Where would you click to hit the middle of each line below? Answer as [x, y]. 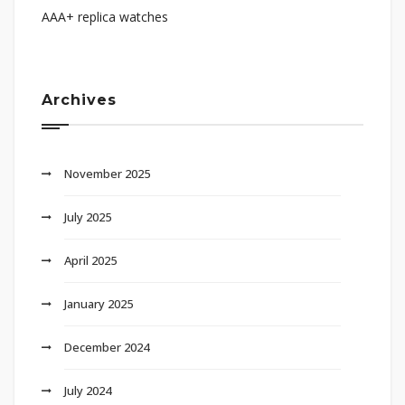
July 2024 [88, 390]
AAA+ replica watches [105, 16]
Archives [79, 99]
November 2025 [107, 173]
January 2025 [99, 303]
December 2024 [107, 347]
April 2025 [90, 260]
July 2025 [88, 217]
